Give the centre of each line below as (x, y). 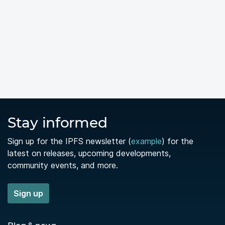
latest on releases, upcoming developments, (89, 153)
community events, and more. (63, 165)
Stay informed (58, 123)
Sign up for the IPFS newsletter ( (69, 141)
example (146, 141)
